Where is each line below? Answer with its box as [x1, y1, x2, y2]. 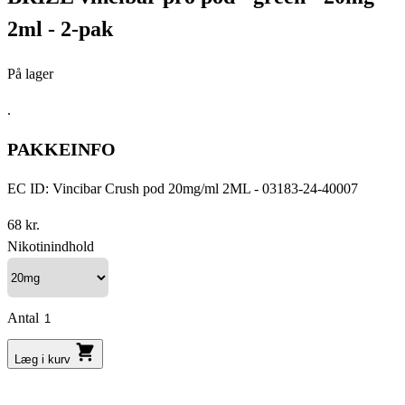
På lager [7, 65, 53, 81]
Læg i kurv [14, 353, 74, 366]
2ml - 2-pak [7, 16, 113, 41]
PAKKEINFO [7, 139, 116, 160]
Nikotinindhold [7, 239, 94, 254]
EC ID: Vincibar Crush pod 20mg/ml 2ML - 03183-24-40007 [7, 181, 358, 196]
